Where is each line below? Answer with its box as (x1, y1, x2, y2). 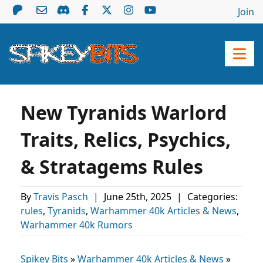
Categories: (185, 190, 238, 203)
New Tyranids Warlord (21, 100, 227, 125)
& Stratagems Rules (21, 154, 203, 179)
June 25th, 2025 (104, 190, 174, 203)
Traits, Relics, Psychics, (21, 127, 231, 152)
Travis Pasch (33, 190, 90, 203)
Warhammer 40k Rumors (21, 218, 133, 231)
